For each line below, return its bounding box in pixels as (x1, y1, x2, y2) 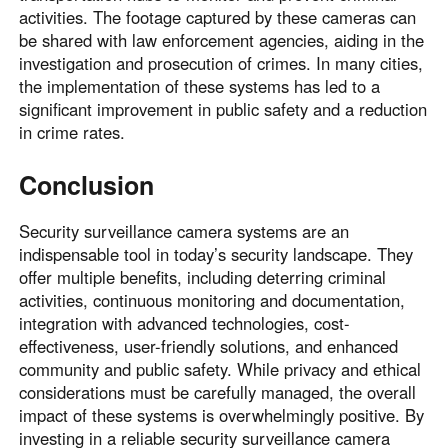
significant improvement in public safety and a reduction (19, 97, 428, 122)
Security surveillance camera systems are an (19, 219, 350, 244)
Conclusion (19, 167, 155, 204)
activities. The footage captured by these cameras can (19, 5, 417, 30)
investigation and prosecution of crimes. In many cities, (19, 51, 424, 76)
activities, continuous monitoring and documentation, (19, 288, 406, 313)
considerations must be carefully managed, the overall (19, 380, 417, 405)
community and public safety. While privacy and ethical (19, 357, 422, 382)
